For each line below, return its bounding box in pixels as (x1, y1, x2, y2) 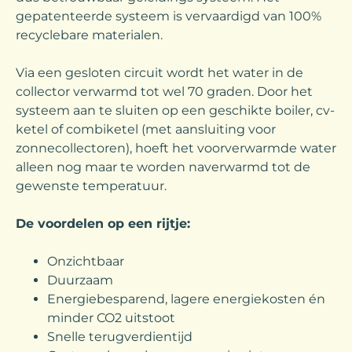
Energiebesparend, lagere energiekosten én (47, 291, 325, 306)
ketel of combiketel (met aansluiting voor (16, 121, 276, 137)
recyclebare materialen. (16, 27, 163, 42)
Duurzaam (47, 272, 113, 288)
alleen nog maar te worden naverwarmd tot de (16, 159, 310, 174)
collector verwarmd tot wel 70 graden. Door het (16, 83, 313, 99)
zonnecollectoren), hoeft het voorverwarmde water (16, 140, 336, 156)
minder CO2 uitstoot (47, 310, 175, 325)
